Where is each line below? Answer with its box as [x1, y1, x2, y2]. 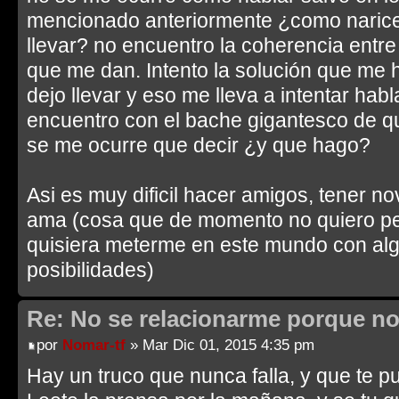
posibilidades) [27, 257, 154, 281]
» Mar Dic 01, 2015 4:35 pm [126, 336, 314, 354]
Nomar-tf [62, 336, 126, 354]
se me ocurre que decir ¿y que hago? [27, 133, 370, 157]
